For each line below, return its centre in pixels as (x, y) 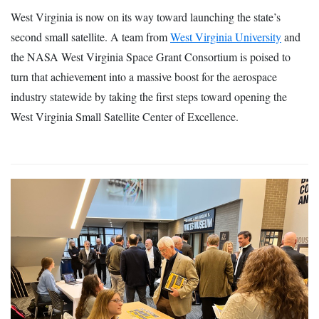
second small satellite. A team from (90, 36)
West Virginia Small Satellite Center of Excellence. (125, 116)
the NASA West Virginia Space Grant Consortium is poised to (151, 56)
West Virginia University (226, 36)
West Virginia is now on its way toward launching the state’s (146, 16)
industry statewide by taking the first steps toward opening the (149, 96)
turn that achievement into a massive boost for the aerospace (144, 76)
